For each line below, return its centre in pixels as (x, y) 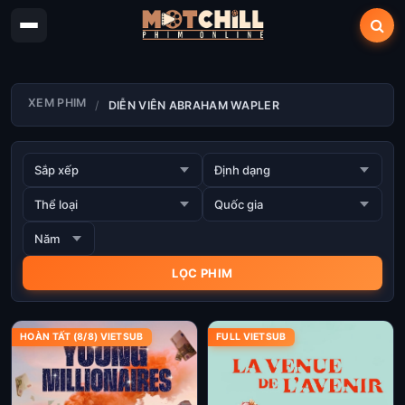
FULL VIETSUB (251, 337)
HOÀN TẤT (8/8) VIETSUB (82, 337)
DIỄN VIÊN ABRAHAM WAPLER (193, 105)
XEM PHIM (57, 103)
